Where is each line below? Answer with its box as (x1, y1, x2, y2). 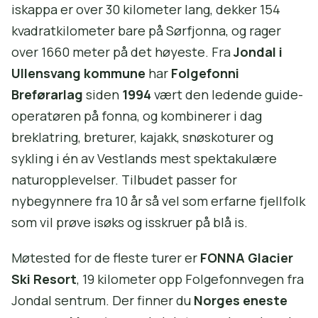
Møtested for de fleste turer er (11, 249, 200, 267)
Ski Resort (11, 270, 77, 288)
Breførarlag (11, 86, 83, 104)
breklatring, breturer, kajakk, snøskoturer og (11, 128, 273, 146)
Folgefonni (171, 65, 239, 82)
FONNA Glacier (200, 249, 293, 267)
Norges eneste (194, 292, 287, 309)
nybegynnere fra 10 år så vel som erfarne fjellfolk (11, 192, 305, 210)
